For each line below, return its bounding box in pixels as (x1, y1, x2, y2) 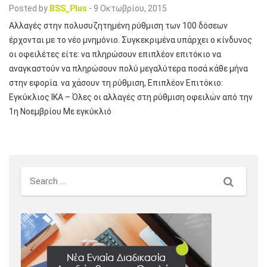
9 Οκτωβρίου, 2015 (94, 3, 167, 13)
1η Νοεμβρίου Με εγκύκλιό (9, 106, 111, 116)
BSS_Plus (49, 3, 87, 13)
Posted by (9, 3, 48, 13)
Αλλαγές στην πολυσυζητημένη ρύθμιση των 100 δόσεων (9, 20, 228, 30)
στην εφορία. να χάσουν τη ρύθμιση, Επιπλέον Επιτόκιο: (9, 77, 223, 88)
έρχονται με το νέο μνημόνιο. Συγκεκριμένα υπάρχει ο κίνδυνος (9, 35, 252, 45)
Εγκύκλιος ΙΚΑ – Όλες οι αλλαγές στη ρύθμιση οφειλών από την (9, 92, 253, 102)
